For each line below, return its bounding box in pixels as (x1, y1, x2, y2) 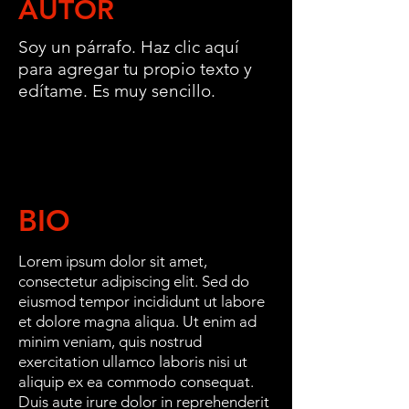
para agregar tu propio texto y (18, 58, 252, 79)
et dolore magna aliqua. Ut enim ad (18, 311, 257, 330)
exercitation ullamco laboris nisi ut (18, 351, 247, 371)
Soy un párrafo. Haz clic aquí (18, 36, 239, 58)
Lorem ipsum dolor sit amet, (18, 251, 207, 270)
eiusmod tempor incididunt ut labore (18, 291, 265, 310)
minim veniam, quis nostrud (18, 331, 202, 351)
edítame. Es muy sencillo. (18, 79, 215, 101)
